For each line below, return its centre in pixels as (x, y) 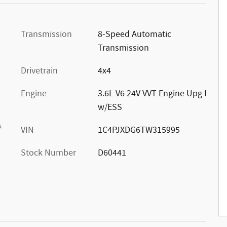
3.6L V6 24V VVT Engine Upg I (152, 94)
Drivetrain (39, 71)
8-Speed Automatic (134, 34)
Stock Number (48, 153)
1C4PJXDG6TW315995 (139, 130)
